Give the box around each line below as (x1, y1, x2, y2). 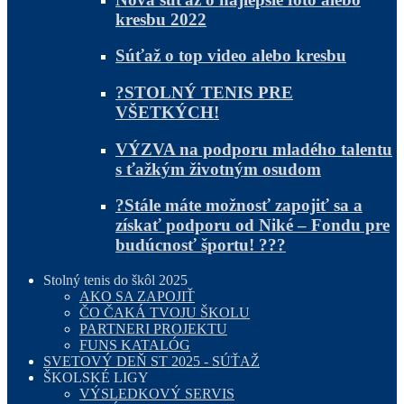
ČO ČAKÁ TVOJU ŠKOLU (79, 305, 250, 321)
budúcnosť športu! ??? (115, 235, 286, 255)
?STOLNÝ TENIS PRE (115, 83, 293, 103)
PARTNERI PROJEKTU (79, 321, 227, 337)
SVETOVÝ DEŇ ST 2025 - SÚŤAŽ (43, 353, 260, 370)
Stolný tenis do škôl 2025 (43, 272, 188, 289)
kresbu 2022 (115, 9, 207, 29)
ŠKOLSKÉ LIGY (43, 370, 149, 386)
